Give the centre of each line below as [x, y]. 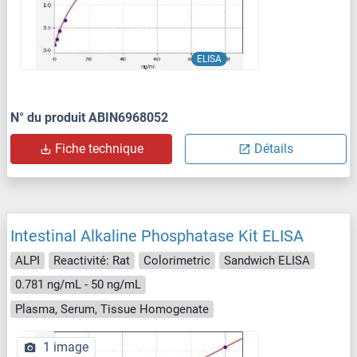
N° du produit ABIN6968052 [89, 117]
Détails [274, 148]
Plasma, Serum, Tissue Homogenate [112, 309]
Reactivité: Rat [92, 260]
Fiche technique [99, 148]
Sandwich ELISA [267, 260]
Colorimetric [177, 260]
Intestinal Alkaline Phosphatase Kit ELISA [157, 235]
